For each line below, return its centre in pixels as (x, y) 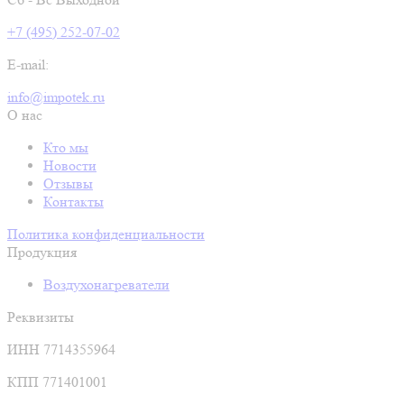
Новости (70, 165)
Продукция (42, 252)
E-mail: (28, 64)
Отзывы (68, 184)
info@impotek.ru (56, 97)
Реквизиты (41, 317)
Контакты (73, 202)
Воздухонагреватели (106, 285)
